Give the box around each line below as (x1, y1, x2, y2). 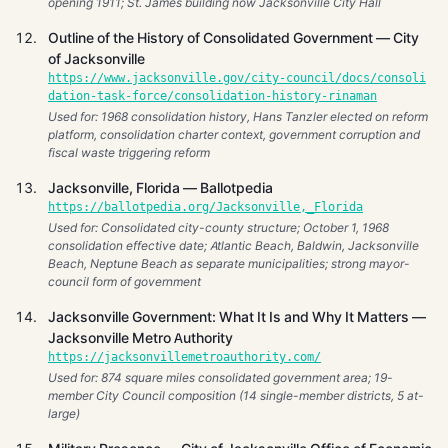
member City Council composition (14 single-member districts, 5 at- (48, 388, 424, 402)
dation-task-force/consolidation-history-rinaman (48, 88, 377, 104)
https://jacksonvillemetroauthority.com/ (48, 349, 321, 365)
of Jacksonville (48, 50, 145, 67)
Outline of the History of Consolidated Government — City (48, 29, 419, 46)
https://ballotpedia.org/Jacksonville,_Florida (48, 199, 363, 215)
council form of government (48, 274, 201, 288)
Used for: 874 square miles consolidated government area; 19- (48, 370, 393, 384)
